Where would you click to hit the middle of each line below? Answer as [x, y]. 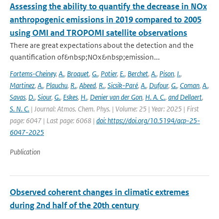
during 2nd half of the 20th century [75, 205]
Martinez [22, 85]
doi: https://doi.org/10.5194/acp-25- [148, 120]
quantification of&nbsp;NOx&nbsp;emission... [85, 57]
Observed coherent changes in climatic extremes [99, 192]
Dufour [159, 85]
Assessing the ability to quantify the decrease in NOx [108, 6]
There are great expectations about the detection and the [102, 45]
